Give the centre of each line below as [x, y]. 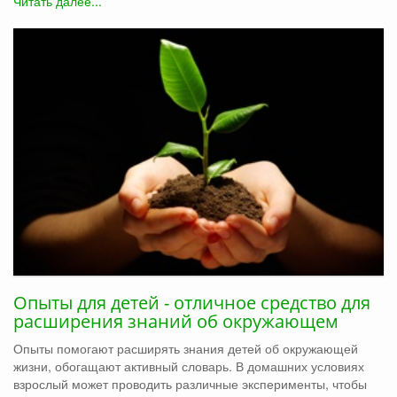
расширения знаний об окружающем [176, 321]
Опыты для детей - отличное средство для [192, 302]
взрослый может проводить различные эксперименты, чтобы [190, 383]
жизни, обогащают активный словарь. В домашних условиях [189, 366]
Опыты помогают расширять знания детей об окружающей [186, 348]
